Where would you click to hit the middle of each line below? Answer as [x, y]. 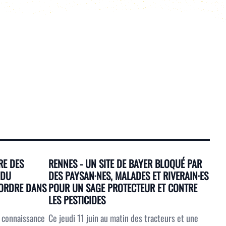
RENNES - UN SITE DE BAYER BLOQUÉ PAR [125, 163]
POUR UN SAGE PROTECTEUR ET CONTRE [123, 188]
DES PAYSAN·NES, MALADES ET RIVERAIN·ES [128, 176]
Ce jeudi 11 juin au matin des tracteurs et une [123, 218]
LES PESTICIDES [77, 200]
